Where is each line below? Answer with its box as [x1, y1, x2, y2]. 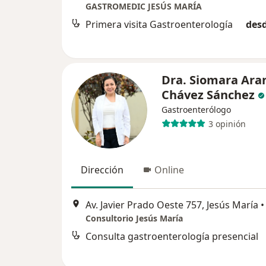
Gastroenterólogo [161, 104, 231, 115]
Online [154, 163, 184, 176]
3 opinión [208, 118, 246, 129]
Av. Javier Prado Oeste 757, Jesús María [85, 198, 258, 212]
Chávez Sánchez [161, 87, 255, 103]
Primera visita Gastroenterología [85, 18, 233, 31]
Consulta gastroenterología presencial [85, 230, 258, 243]
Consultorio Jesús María [85, 213, 183, 224]
